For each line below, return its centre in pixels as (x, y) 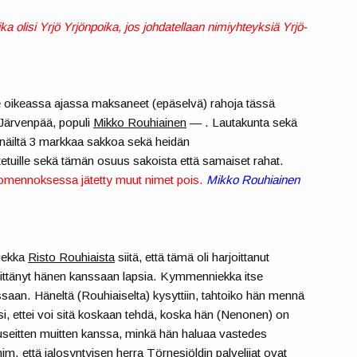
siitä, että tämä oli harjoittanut (192, 257)
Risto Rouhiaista (72, 257)
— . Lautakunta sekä (242, 123)
